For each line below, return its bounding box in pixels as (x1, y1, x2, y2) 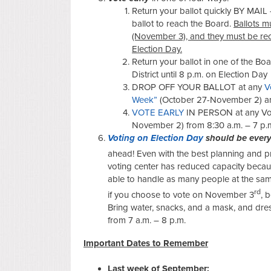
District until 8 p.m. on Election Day (132, 68, 267, 80)
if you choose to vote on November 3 (108, 189, 254, 200)
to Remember (150, 237, 208, 249)
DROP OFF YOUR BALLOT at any (132, 81, 262, 93)
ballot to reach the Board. (132, 18, 231, 29)
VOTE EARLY (132, 106, 184, 118)
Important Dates (83, 237, 150, 249)
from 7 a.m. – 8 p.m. (108, 214, 186, 226)
